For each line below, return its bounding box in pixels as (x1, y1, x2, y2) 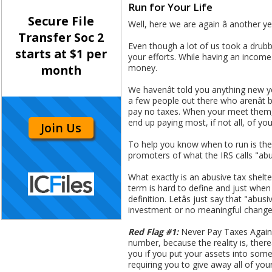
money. (128, 62, 157, 74)
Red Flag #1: (128, 226, 178, 238)
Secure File (28, 13, 95, 30)
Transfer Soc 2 (18, 29, 104, 46)
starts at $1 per (15, 46, 107, 63)
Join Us (41, 119, 82, 136)
